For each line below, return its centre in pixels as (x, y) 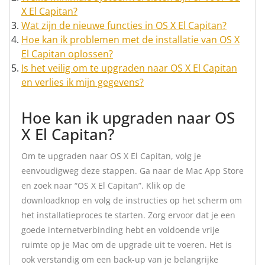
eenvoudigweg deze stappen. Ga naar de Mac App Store (132, 171)
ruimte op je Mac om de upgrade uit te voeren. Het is (127, 245)
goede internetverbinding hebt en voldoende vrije (120, 230)
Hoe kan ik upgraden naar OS (128, 118)
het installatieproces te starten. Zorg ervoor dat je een (128, 215)
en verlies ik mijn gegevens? (83, 82)
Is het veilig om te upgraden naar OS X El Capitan (129, 68)
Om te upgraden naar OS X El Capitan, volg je (111, 156)
